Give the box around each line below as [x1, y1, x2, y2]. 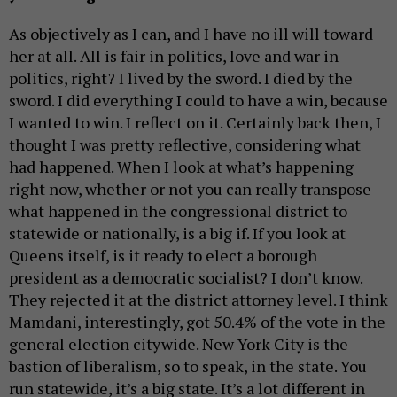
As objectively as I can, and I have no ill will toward [9, 22, 373, 44]
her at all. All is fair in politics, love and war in [9, 44, 339, 66]
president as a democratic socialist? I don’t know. [9, 266, 362, 288]
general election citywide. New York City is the [9, 332, 348, 354]
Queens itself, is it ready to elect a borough [9, 244, 317, 266]
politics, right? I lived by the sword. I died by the [9, 66, 353, 89]
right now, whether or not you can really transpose [9, 177, 371, 199]
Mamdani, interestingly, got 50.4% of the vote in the [9, 310, 385, 332]
